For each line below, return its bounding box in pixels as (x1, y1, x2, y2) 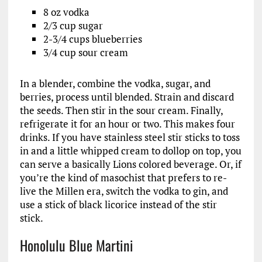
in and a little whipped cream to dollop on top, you (19, 144, 242, 157)
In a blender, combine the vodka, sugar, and (19, 77, 211, 90)
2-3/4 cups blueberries (43, 32, 142, 46)
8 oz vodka (43, 5, 89, 19)
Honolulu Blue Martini (19, 235, 133, 256)
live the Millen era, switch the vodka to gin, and (19, 184, 228, 198)
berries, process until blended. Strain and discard (19, 90, 234, 104)
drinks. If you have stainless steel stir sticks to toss (19, 130, 240, 144)
